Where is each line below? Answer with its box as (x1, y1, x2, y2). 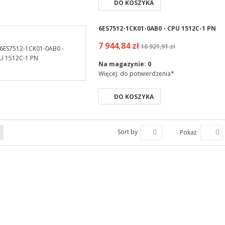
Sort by (117, 128, 138, 136)
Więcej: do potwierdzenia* (98, 69, 174, 78)
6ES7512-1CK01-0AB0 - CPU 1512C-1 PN (98, 24, 216, 33)
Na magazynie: (98, 60, 148, 68)
